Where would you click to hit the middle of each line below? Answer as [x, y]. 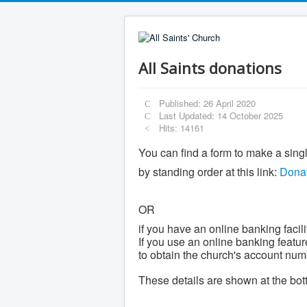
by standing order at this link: [209, 171]
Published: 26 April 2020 [208, 103]
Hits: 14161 [182, 127]
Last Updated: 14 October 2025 [221, 115]
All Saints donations [210, 67]
